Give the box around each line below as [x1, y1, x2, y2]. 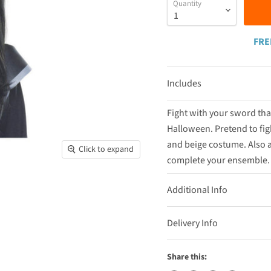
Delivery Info [166, 216, 218, 230]
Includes [166, 76, 201, 90]
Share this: [166, 250, 207, 263]
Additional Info [166, 183, 227, 197]
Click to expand [79, 143, 134, 155]
